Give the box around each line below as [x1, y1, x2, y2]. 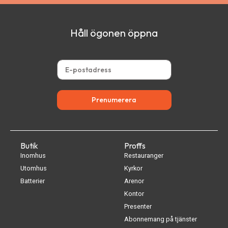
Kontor [124, 190, 144, 197]
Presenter [124, 203, 152, 210]
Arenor [124, 177, 144, 185]
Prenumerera [92, 95, 136, 104]
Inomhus [20, 152, 46, 159]
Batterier [20, 177, 45, 185]
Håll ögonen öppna [70, 26, 158, 39]
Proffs [124, 140, 146, 151]
